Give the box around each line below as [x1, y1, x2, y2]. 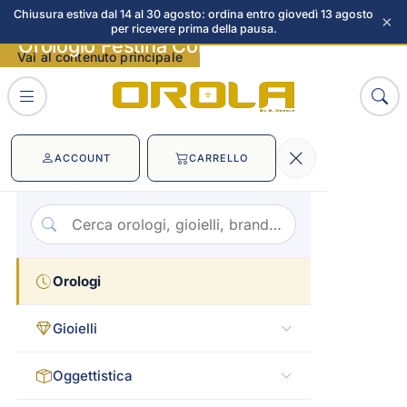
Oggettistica [53, 367, 133, 384]
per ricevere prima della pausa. [110, 22, 277, 35]
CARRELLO [189, 151, 248, 164]
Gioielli [53, 320, 97, 337]
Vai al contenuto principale [17, 49, 183, 65]
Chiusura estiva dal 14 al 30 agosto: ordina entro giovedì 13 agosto [14, 7, 373, 21]
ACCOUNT [54, 151, 111, 164]
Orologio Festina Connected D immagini [18, 33, 380, 57]
